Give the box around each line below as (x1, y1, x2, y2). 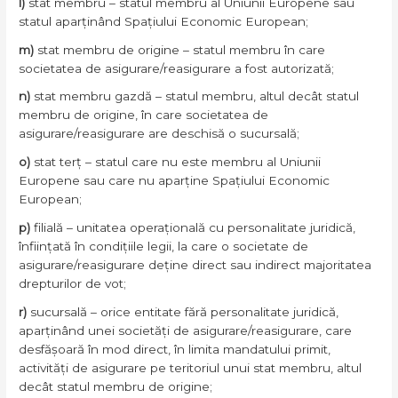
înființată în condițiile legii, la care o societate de (19, 238, 309, 253)
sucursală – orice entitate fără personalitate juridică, (30, 304, 339, 319)
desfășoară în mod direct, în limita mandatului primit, (19, 341, 331, 356)
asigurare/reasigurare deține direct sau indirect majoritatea (19, 257, 372, 272)
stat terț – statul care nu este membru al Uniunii (34, 155, 322, 170)
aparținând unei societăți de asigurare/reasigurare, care (19, 322, 353, 338)
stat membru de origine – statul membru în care (37, 42, 326, 57)
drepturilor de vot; (19, 275, 127, 291)
